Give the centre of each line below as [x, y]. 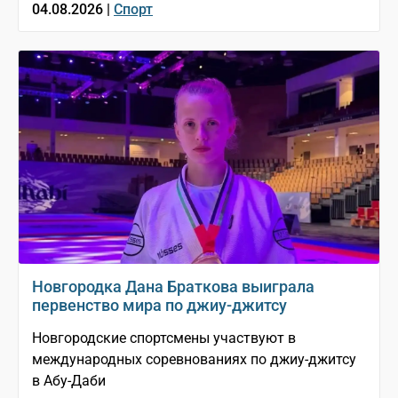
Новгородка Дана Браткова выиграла [173, 287]
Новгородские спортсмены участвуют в [164, 338]
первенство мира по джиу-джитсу [159, 306]
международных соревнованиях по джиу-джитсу [194, 360]
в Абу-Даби [69, 381]
